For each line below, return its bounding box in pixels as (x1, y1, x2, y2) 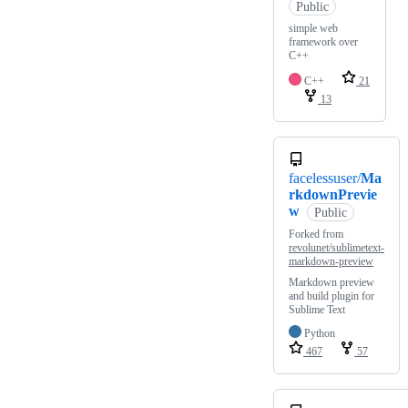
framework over (289, 36, 358, 49)
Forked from (289, 228, 343, 241)
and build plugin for (289, 290, 374, 303)
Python (304, 327, 335, 341)
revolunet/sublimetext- (289, 241, 384, 255)
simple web (289, 22, 338, 36)
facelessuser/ (289, 170, 361, 187)
